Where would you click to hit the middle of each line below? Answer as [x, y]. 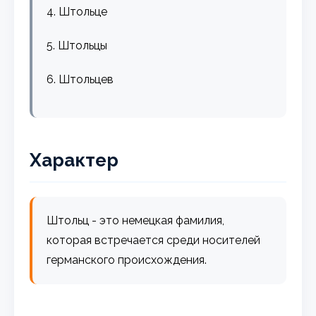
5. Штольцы [77, 45]
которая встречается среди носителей [154, 240]
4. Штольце [77, 11]
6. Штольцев [80, 79]
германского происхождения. [127, 260]
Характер [74, 160]
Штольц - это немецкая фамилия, [136, 220]
